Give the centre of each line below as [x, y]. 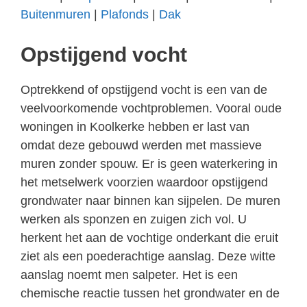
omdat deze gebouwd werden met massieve [141, 145]
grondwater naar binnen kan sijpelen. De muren [150, 201]
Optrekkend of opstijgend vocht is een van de [144, 90]
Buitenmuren [56, 14]
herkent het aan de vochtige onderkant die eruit [149, 238]
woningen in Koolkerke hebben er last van [135, 127]
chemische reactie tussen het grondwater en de [150, 293]
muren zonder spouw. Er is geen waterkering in [149, 164]
